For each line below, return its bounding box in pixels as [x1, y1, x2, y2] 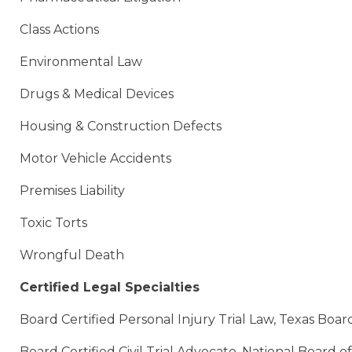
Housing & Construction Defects [20, 119, 222, 134]
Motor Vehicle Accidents [20, 151, 171, 167]
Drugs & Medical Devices [20, 86, 174, 102]
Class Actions [20, 22, 99, 38]
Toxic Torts [20, 215, 87, 231]
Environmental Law [20, 54, 142, 70]
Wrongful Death [20, 247, 124, 263]
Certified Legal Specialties [20, 280, 200, 295]
